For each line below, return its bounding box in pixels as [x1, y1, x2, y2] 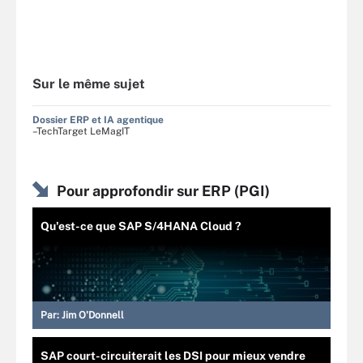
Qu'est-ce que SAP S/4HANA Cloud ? [41, 220, 241, 233]
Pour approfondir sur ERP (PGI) [57, 182, 270, 199]
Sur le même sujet [32, 76, 145, 92]
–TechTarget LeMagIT [32, 126, 130, 137]
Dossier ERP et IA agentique [32, 114, 164, 126]
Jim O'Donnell [62, 310, 124, 321]
